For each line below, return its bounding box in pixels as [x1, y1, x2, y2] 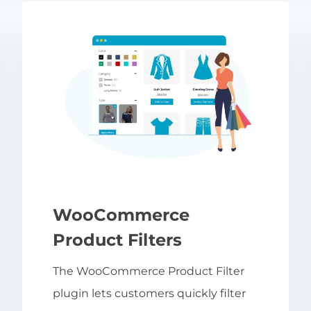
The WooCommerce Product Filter [53, 264, 244, 278]
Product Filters [53, 229, 182, 250]
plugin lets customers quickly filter [53, 286, 246, 300]
